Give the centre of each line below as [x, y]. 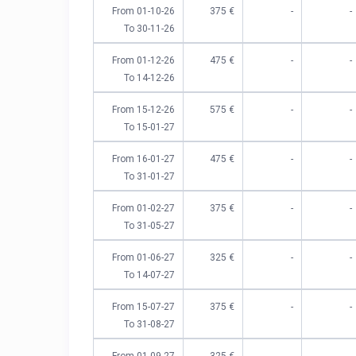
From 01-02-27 [144, 209]
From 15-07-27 [144, 307]
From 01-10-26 [144, 12]
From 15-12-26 [144, 110]
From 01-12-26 [144, 61]
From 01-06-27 [144, 258]
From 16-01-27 [144, 159]
